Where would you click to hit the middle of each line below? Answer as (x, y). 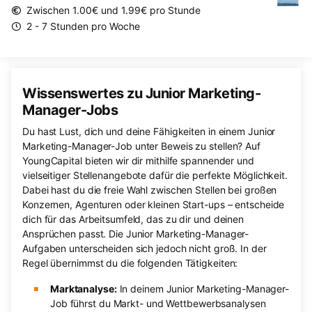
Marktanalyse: (83, 289)
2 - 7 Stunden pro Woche (83, 26)
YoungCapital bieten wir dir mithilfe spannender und (138, 161)
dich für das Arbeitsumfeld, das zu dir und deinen (133, 219)
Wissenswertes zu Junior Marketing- (141, 94)
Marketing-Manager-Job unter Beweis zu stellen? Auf (141, 146)
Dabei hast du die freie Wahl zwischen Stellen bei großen (150, 190)
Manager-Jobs (70, 110)
